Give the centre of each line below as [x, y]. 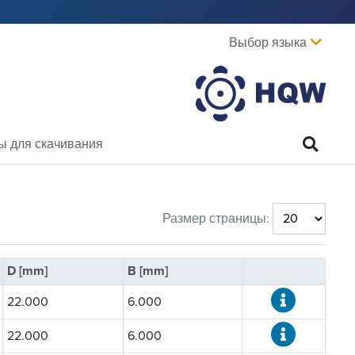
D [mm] [27, 271]
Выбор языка [268, 43]
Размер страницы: [216, 218]
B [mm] [147, 271]
